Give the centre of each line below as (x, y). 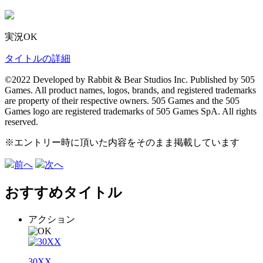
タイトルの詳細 (38, 58)
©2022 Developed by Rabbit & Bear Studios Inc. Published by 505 (130, 79)
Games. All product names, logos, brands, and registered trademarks (130, 90)
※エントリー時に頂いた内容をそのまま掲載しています (122, 142)
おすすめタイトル (63, 192)
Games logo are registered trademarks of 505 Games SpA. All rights (131, 111)
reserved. (21, 122)
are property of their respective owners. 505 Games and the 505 (122, 100)
